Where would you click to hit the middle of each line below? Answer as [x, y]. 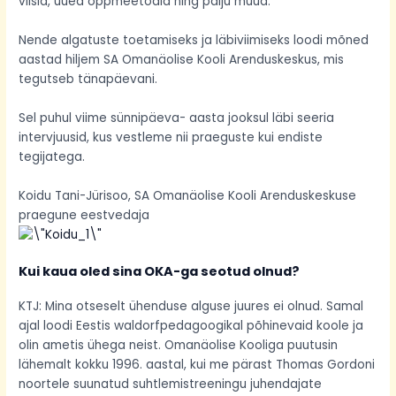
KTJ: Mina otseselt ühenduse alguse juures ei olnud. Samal [191, 307]
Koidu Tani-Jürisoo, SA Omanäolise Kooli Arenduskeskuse [188, 196]
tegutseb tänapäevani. [88, 80]
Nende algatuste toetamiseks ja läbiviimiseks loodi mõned [194, 41]
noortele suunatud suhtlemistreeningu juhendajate [171, 385]
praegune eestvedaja [84, 216]
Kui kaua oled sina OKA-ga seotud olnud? [160, 272]
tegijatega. [52, 157]
